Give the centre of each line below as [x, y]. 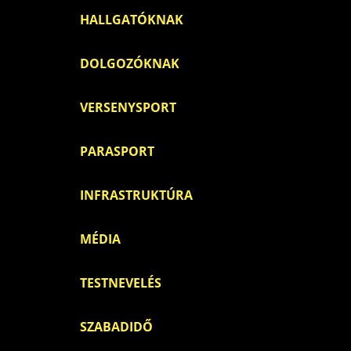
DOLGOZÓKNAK [130, 63]
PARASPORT [117, 151]
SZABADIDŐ [116, 327]
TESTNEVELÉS [121, 283]
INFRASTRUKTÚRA [136, 195]
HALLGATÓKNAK [132, 20]
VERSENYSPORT [128, 107]
